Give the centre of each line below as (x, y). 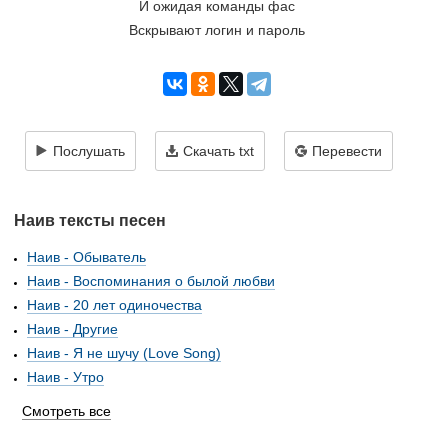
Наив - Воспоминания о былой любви (151, 281)
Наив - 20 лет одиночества (114, 305)
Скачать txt (218, 151)
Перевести (347, 151)
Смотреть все (66, 411)
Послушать (89, 151)
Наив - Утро (65, 377)
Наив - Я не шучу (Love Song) (124, 353)
